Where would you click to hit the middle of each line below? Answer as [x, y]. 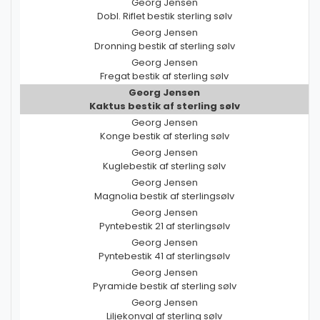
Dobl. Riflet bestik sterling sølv [164, 16]
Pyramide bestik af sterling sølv [164, 286]
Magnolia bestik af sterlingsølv [164, 196]
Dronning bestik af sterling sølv [164, 46]
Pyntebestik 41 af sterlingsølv [164, 256]
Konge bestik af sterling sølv [164, 136]
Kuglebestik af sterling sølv [164, 166]
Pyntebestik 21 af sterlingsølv [164, 226]
